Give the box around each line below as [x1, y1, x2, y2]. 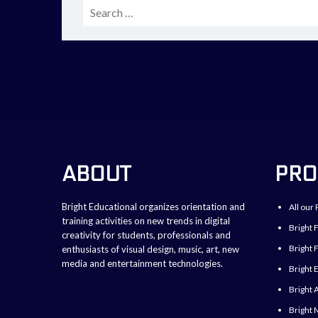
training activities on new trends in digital [62, 215, 230, 227]
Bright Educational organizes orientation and [62, 201, 245, 213]
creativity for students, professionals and [62, 229, 231, 241]
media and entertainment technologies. [62, 258, 223, 270]
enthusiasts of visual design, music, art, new [62, 243, 239, 256]
